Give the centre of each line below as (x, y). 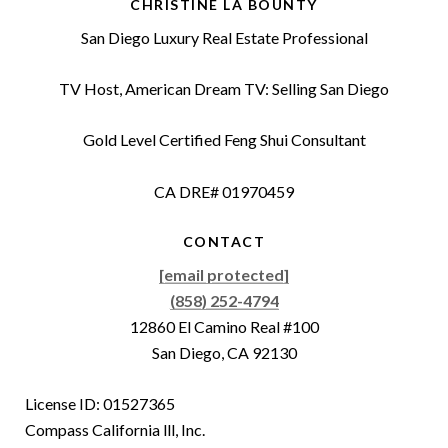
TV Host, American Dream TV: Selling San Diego (224, 88)
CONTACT (224, 241)
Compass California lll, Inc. (115, 429)
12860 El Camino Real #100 (224, 326)
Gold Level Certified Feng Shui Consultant (224, 139)
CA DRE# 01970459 (224, 191)
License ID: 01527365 (100, 403)
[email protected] (224, 274)
